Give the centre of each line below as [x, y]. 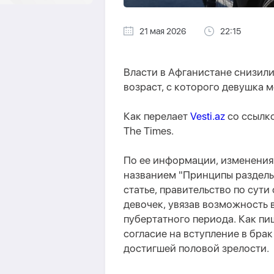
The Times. [149, 131]
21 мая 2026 [163, 31]
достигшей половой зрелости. [196, 248]
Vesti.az [208, 116]
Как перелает [157, 116]
